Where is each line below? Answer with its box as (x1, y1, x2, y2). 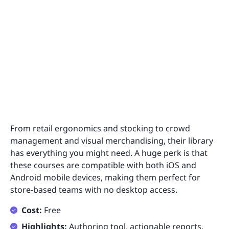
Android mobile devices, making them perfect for (10, 171, 200, 183)
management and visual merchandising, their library (10, 134, 213, 146)
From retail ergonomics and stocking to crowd (10, 122, 190, 134)
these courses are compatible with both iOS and (10, 159, 196, 171)
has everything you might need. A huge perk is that (10, 147, 208, 158)
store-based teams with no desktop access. (10, 184, 177, 195)
